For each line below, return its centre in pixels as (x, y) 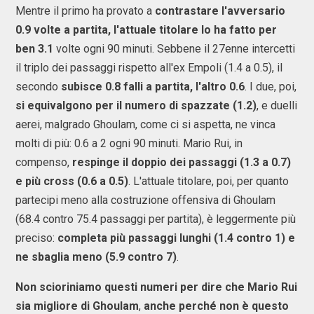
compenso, (44, 162)
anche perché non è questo (216, 306)
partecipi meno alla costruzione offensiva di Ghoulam (145, 200)
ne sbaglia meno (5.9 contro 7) (96, 257)
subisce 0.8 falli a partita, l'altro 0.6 (153, 86)
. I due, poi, (271, 86)
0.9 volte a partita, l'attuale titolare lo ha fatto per (146, 29)
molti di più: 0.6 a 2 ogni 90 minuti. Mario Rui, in (129, 143)
